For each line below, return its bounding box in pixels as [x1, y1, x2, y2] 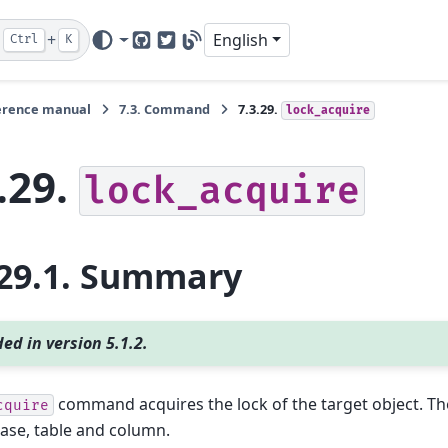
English [212, 29, 268, 51]
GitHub [139, 40, 194, 63]
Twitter [164, 40, 219, 63]
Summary [80, 252, 242, 299]
